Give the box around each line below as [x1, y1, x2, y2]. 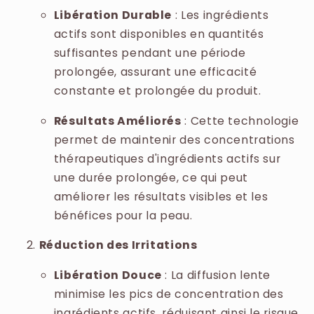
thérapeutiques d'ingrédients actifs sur [53, 150, 281, 167]
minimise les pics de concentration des [53, 286, 284, 303]
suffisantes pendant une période [53, 44, 246, 61]
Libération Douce [53, 267, 162, 284]
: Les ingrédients [172, 6, 269, 23]
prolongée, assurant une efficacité [53, 63, 257, 80]
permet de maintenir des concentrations [53, 131, 295, 148]
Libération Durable [53, 6, 172, 23]
